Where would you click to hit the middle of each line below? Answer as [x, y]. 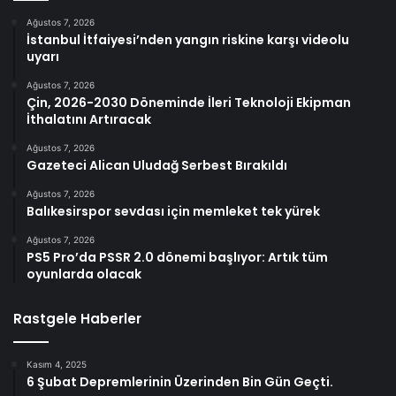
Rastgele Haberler [77, 319]
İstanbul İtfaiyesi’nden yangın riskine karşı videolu [188, 40]
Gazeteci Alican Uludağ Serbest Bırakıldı [157, 166]
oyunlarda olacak [84, 274]
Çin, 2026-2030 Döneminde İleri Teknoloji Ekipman [189, 103]
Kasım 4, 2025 [57, 365]
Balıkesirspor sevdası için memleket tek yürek [173, 212]
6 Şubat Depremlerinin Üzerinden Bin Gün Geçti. [180, 382]
